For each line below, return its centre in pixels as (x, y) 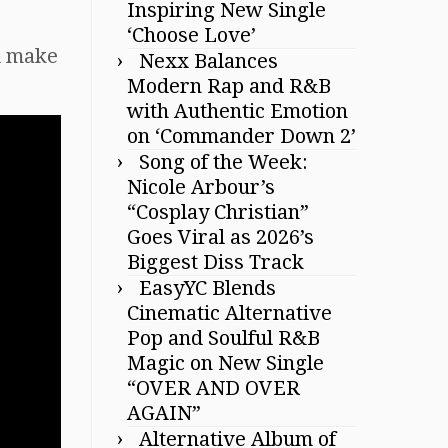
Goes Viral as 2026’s (220, 237)
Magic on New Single (225, 363)
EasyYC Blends (207, 288)
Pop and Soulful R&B (223, 338)
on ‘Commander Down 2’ (241, 136)
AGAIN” (164, 413)
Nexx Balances (208, 61)
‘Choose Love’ (191, 35)
